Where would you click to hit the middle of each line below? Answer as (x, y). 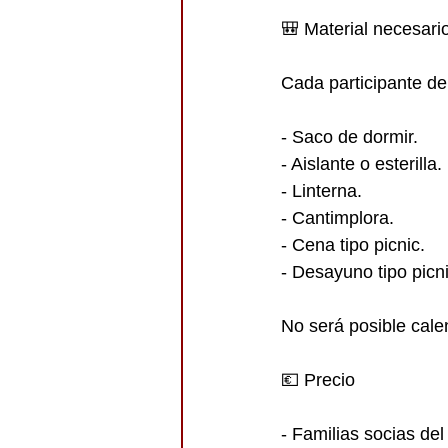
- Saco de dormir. (349, 137)
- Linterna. (321, 191)
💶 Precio (318, 380)
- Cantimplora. (337, 218)
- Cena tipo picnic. (353, 245)
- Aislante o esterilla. (361, 164)
